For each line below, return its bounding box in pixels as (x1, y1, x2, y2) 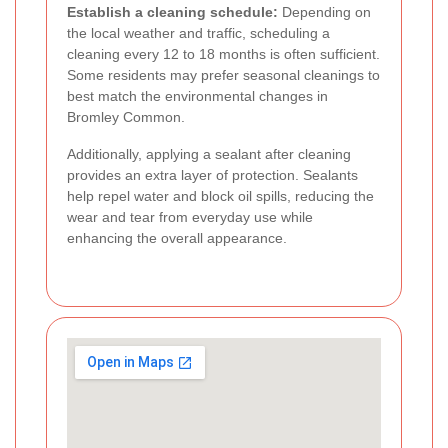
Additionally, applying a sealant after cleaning (67, 145, 351, 162)
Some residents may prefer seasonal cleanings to (67, 66, 380, 83)
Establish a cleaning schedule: (67, 3, 278, 20)
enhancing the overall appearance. (67, 229, 287, 246)
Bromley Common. (67, 108, 185, 125)
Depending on (278, 3, 371, 20)
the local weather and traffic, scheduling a (67, 24, 330, 41)
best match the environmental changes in (67, 87, 328, 104)
